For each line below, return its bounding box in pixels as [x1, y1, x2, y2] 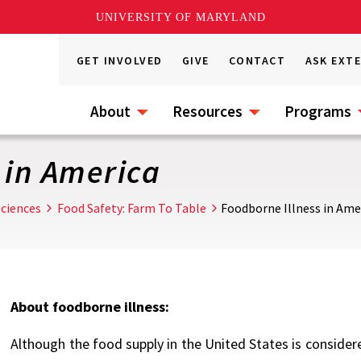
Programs [284, 102, 351, 121]
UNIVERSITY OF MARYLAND [95, 10, 266, 23]
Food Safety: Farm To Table [57, 200, 206, 216]
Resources [172, 102, 243, 121]
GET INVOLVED [77, 53, 163, 68]
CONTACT [229, 53, 286, 68]
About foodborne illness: [10, 297, 170, 316]
